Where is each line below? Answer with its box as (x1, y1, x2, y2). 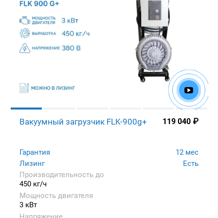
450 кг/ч (19, 179, 47, 188)
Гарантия (19, 147, 50, 157)
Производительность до (19, 170, 104, 179)
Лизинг (19, 159, 45, 168)
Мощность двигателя (19, 191, 93, 200)
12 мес (176, 147, 199, 157)
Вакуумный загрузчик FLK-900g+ (19, 116, 147, 127)
